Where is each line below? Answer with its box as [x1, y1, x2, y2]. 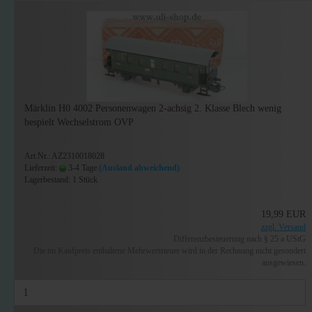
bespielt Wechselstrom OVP [24, 117, 134, 127]
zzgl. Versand [261, 222, 306, 232]
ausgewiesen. [262, 258, 306, 267]
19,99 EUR [261, 209, 306, 219]
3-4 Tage [66, 163, 97, 173]
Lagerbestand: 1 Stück [24, 175, 97, 185]
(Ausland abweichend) [99, 163, 180, 173]
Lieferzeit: [24, 163, 59, 173]
